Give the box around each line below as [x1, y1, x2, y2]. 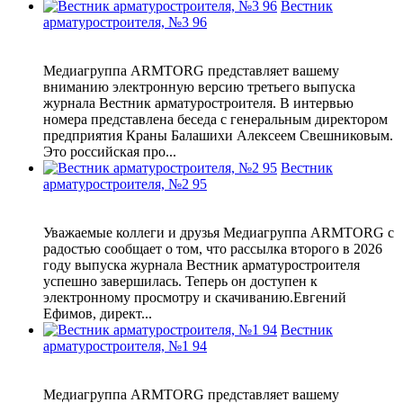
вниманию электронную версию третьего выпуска [43, 79, 355, 95]
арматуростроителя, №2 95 [43, 176, 207, 193]
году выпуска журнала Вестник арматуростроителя [43, 257, 360, 273]
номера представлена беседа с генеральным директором [43, 112, 388, 128]
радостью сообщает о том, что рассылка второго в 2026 [43, 241, 382, 257]
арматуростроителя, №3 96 [43, 14, 207, 31]
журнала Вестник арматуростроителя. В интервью [43, 95, 354, 112]
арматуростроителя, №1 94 [43, 338, 207, 354]
